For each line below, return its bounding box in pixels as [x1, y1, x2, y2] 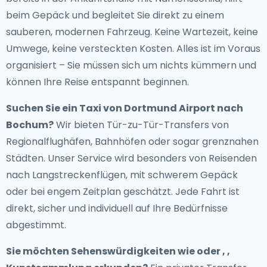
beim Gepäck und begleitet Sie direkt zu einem [6, 8, 224, 22]
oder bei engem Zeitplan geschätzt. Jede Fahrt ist [6, 185, 240, 198]
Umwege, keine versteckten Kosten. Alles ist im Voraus [6, 42, 260, 55]
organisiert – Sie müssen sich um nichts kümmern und [6, 58, 256, 72]
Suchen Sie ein [6, 101, 79, 115]
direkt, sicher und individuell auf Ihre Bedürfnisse [6, 201, 228, 215]
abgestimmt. [6, 218, 66, 232]
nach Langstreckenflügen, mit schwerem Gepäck [6, 168, 238, 182]
